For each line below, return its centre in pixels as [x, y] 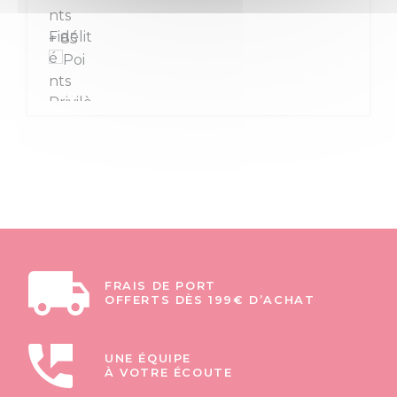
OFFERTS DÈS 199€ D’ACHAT [210, 300]
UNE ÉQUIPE [148, 359]
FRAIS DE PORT [160, 286]
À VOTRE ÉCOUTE [169, 373]
